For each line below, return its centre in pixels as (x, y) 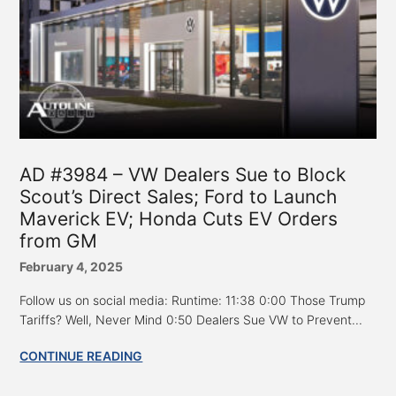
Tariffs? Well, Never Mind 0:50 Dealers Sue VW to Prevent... (191, 319)
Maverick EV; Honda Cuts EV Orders (179, 218)
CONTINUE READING (81, 355)
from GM (59, 240)
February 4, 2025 (72, 266)
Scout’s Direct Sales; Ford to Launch (179, 196)
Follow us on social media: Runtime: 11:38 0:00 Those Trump (193, 300)
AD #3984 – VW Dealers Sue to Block (183, 174)
